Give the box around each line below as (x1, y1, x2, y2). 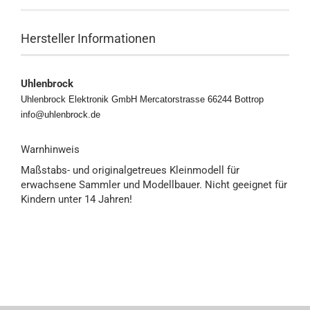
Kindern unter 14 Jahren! (21, 193, 132, 206)
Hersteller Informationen (21, 31, 156, 46)
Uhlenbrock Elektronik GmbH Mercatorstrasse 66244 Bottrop (21, 94, 264, 104)
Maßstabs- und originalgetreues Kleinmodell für (21, 164, 239, 176)
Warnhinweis (21, 143, 80, 156)
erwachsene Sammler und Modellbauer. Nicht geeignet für (21, 179, 287, 191)
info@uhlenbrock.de (21, 109, 100, 120)
